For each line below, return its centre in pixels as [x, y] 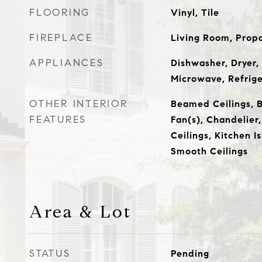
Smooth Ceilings [209, 151]
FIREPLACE [61, 38]
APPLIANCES [67, 63]
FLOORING [60, 13]
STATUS [50, 254]
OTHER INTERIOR [79, 104]
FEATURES [58, 120]
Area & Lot [80, 212]
